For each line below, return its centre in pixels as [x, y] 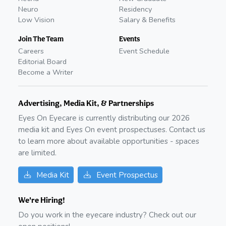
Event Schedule [144, 51]
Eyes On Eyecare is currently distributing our [94, 118]
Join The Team [41, 39]
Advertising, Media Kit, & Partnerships [86, 103]
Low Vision [36, 20]
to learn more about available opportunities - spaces [109, 141]
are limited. [37, 153]
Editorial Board [42, 62]
